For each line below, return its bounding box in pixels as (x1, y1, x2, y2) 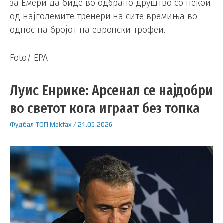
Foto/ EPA (10, 52, 48, 63)
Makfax (50, 120, 72, 128)
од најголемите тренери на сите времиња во (10, 11, 197, 22)
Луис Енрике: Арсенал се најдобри (10, 81, 213, 99)
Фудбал (10, 120, 34, 128)
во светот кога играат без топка (10, 99, 200, 117)
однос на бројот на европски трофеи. (10, 24, 166, 36)
